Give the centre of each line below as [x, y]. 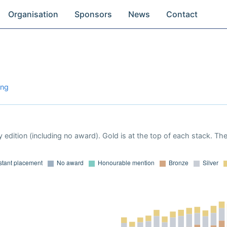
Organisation [33, 14]
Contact [182, 14]
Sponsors [93, 14]
